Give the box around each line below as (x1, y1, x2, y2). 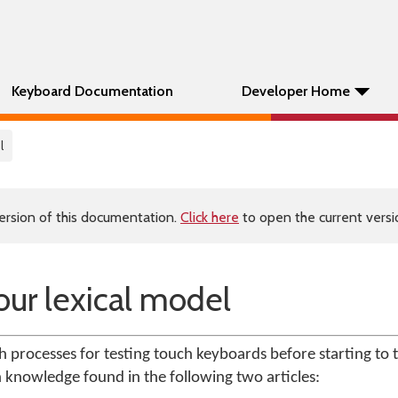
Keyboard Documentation (12, 83, 173, 99)
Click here (180, 209, 239, 226)
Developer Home (242, 83, 350, 99)
